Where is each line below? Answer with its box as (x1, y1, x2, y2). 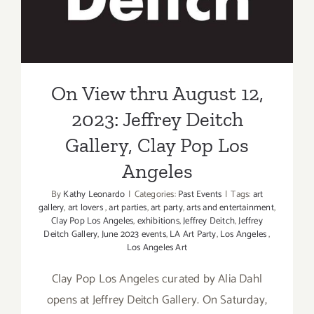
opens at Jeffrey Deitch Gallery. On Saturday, (46, 289, 267, 310)
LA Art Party (170, 226, 217, 242)
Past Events (177, 186, 222, 202)
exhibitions (137, 213, 179, 228)
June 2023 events (101, 226, 166, 242)
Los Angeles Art (127, 240, 187, 255)
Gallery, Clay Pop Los (65, 132, 249, 157)
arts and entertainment (186, 200, 274, 215)
